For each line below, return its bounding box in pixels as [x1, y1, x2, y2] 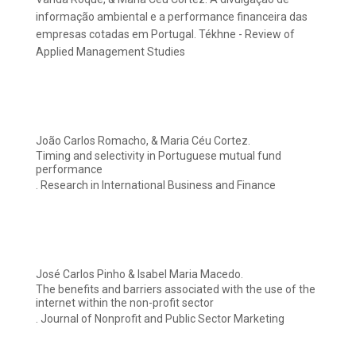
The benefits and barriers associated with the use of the [36, 283, 315, 296]
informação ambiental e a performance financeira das [36, 10, 308, 24]
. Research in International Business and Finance [36, 179, 276, 192]
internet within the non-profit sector [36, 296, 214, 310]
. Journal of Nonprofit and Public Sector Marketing [36, 312, 284, 326]
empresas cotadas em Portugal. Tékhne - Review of [36, 28, 295, 41]
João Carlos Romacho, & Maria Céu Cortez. [36, 134, 250, 148]
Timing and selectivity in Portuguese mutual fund [36, 149, 281, 163]
